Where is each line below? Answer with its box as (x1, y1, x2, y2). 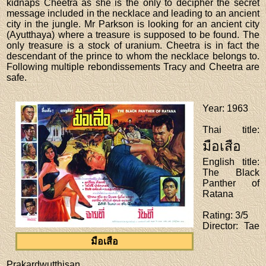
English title (202, 157, 257, 167)
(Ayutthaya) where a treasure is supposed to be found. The (7, 30, 259, 40)
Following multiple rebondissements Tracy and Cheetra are (7, 62, 259, 72)
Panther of (202, 178, 259, 189)
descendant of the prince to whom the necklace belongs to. (7, 51, 259, 62)
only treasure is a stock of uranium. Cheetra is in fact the (7, 40, 259, 51)
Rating (202, 210, 231, 221)
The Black (202, 167, 259, 178)
